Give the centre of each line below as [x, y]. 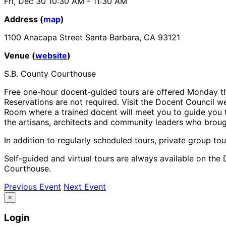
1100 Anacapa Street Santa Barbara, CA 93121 [92, 37]
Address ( [24, 19]
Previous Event [33, 186]
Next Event [85, 186]
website [51, 55]
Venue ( [20, 55]
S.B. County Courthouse [50, 73]
